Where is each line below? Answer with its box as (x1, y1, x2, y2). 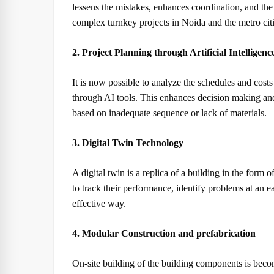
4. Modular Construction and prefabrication (72, 228, 256, 239)
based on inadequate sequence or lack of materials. (72, 108, 267, 118)
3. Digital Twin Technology (72, 138, 183, 148)
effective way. (72, 198, 126, 209)
